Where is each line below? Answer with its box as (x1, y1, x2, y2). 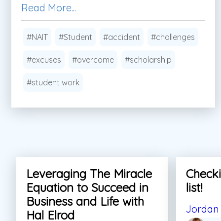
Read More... (21, 1, 76, 14)
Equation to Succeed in (26, 180, 148, 195)
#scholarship (125, 54, 172, 65)
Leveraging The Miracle (26, 166, 152, 181)
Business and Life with (26, 193, 144, 209)
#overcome (72, 54, 114, 65)
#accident (103, 32, 140, 42)
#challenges (151, 32, 195, 42)
